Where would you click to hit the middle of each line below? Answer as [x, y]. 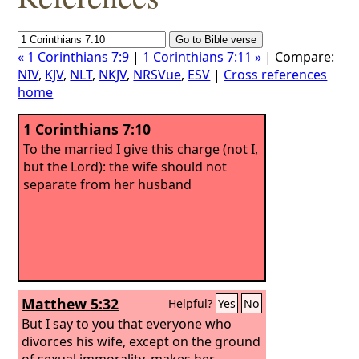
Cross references [276, 75]
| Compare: [298, 57]
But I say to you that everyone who [127, 323]
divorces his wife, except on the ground [141, 341]
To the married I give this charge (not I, [141, 149]
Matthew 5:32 [71, 304]
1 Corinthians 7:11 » [202, 57]
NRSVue [157, 75]
